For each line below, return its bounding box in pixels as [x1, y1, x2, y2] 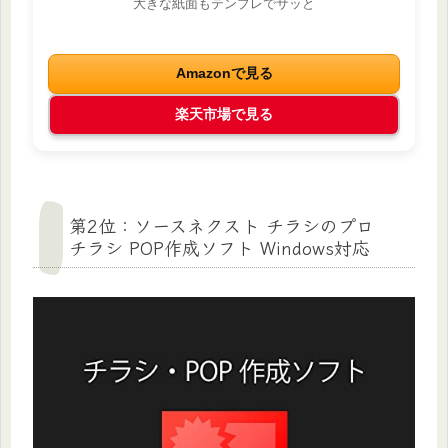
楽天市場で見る [175, 105, 273, 122]
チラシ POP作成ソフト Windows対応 [69, 233, 370, 260]
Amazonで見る [175, 64, 273, 81]
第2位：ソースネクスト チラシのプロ [69, 211, 374, 238]
